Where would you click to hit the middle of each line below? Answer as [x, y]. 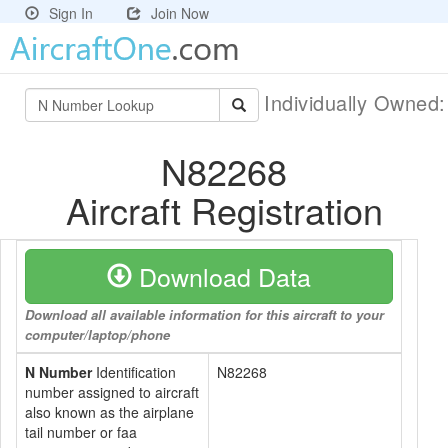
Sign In [71, 13]
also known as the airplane [109, 412]
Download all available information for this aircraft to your [204, 314]
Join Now [180, 13]
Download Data [221, 276]
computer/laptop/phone [97, 334]
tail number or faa [81, 432]
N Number [58, 372]
